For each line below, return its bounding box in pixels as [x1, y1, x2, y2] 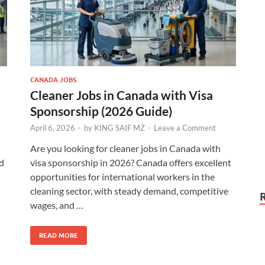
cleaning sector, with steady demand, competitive [30, 185, 228, 196]
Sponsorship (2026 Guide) [30, 104, 172, 118]
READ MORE [39, 231, 78, 240]
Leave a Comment [154, 123, 216, 132]
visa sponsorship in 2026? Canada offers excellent [30, 157, 231, 168]
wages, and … [30, 199, 83, 211]
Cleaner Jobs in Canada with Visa [30, 88, 213, 102]
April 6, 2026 [30, 123, 75, 132]
